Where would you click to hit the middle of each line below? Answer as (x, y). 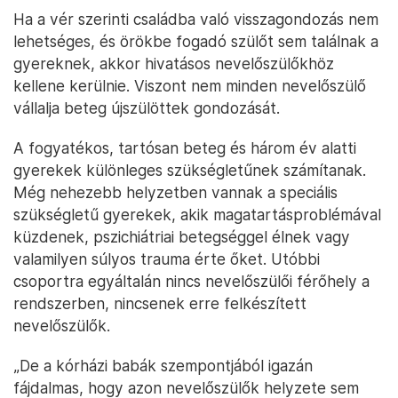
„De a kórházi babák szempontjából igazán (163, 366)
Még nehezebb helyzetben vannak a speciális (175, 193)
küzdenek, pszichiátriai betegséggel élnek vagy (182, 237)
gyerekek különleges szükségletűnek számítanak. (190, 171)
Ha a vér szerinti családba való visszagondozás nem (196, 20)
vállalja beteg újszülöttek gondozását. (147, 108)
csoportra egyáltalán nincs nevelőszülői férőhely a (191, 282)
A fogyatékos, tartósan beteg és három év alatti (185, 148)
